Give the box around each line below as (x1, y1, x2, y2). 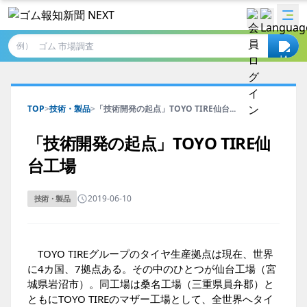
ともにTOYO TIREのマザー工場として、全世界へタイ (27, 292, 273, 306)
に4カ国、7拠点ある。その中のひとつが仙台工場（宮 (27, 262, 276, 275)
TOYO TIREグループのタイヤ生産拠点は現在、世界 (27, 247, 273, 260)
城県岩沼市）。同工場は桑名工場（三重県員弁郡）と (27, 277, 274, 291)
